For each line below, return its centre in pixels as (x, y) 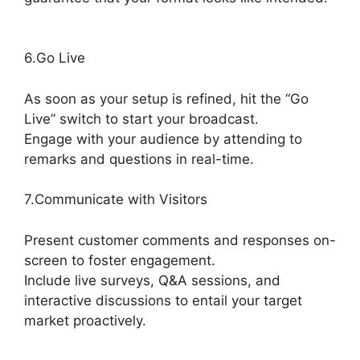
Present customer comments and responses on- (180, 240)
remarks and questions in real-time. (139, 159)
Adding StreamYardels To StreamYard (146, 17)
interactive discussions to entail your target (163, 300)
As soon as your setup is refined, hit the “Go (166, 98)
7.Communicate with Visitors (116, 200)
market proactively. (85, 320)
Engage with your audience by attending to (163, 139)
